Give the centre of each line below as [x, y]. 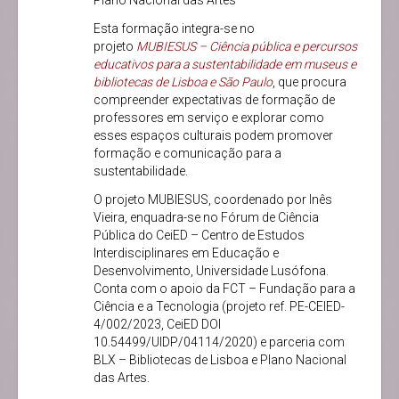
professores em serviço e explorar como [209, 118]
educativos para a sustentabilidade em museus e [225, 65]
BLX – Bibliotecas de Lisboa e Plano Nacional [220, 360]
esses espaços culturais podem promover [213, 136]
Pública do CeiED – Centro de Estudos [199, 236]
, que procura [309, 82]
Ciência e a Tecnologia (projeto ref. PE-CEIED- [219, 307]
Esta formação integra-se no [174, 29]
